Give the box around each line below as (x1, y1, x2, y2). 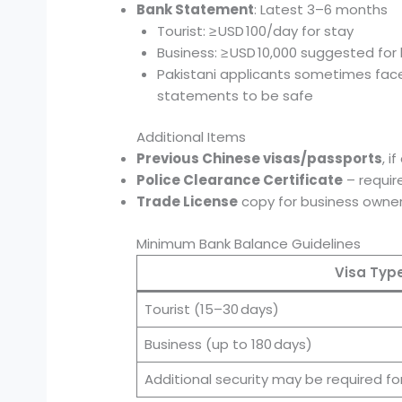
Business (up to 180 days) (144, 334, 312, 354)
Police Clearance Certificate (136, 170, 344, 190)
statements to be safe (156, 85, 313, 105)
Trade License (136, 192, 239, 212)
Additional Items (136, 127, 247, 147)
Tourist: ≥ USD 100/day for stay (156, 21, 354, 40)
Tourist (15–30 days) (144, 299, 279, 319)
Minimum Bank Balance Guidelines (136, 233, 362, 253)
